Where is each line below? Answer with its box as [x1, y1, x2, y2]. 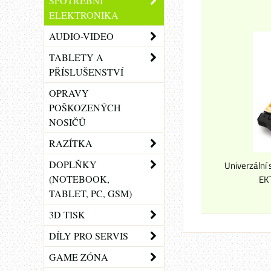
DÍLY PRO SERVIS [49, 229, 128, 242]
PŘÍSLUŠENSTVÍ [49, 65, 123, 78]
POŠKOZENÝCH [49, 101, 121, 114]
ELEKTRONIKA [49, 8, 119, 21]
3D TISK [49, 208, 85, 221]
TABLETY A [49, 51, 103, 64]
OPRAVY [49, 87, 89, 99]
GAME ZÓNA [49, 250, 108, 263]
